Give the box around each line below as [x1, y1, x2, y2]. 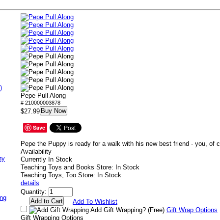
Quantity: [21, 188, 47, 195]
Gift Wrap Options [166, 206, 218, 214]
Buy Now [41, 107, 66, 114]
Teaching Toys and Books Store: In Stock [21, 164, 139, 171]
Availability [21, 148, 52, 155]
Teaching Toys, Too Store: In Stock [21, 171, 121, 179]
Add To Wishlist [73, 198, 117, 205]
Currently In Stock [21, 156, 72, 163]
